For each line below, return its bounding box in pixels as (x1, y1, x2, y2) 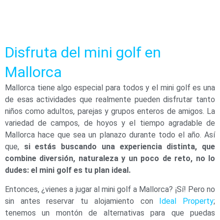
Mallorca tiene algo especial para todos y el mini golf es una (5, 83, 215, 93)
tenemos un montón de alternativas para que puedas (5, 208, 215, 218)
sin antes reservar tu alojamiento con (5, 196, 160, 206)
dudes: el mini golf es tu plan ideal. (5, 165, 131, 175)
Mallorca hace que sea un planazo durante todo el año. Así (5, 130, 215, 140)
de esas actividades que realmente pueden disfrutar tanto (5, 95, 215, 105)
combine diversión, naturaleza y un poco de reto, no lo (5, 154, 215, 164)
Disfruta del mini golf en (5, 44, 161, 61)
